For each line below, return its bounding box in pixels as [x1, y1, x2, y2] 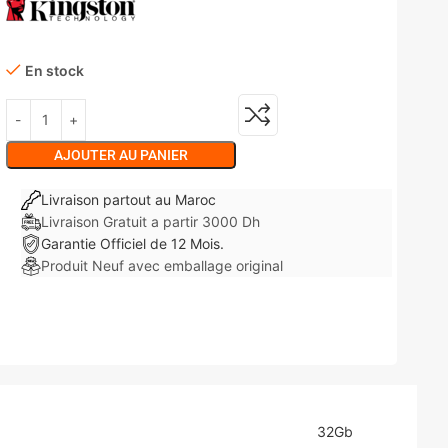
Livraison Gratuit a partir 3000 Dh [40, 212, 260, 230]
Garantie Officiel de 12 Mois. [40, 234, 224, 252]
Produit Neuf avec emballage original [40, 256, 283, 274]
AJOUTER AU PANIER [53, 146, 188, 163]
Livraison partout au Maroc [40, 190, 216, 208]
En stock [24, 61, 84, 79]
